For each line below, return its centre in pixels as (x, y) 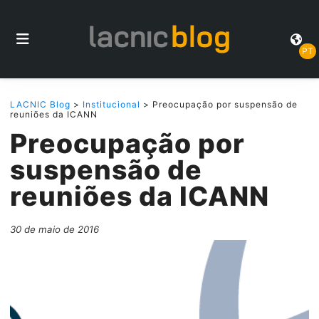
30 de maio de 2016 (54, 229)
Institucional (111, 104)
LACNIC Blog (40, 104)
